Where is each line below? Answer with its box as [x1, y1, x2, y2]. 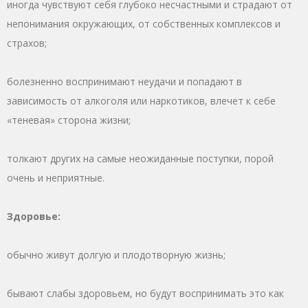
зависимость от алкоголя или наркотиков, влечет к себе [7, 93, 276, 107]
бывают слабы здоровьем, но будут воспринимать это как [7, 286, 284, 300]
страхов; [7, 36, 47, 49]
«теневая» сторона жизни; [7, 113, 131, 126]
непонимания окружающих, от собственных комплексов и [7, 16, 280, 30]
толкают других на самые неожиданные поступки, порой [7, 151, 274, 165]
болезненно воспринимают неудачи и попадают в [7, 74, 242, 88]
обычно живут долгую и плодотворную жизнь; [7, 247, 225, 261]
